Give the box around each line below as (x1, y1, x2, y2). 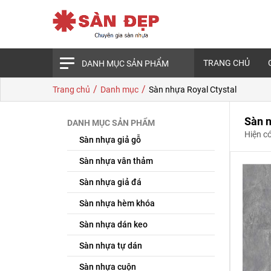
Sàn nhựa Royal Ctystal (149, 85, 237, 94)
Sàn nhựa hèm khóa (79, 198, 155, 208)
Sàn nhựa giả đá (79, 177, 142, 187)
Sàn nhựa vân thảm (79, 156, 153, 166)
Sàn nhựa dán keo (79, 220, 148, 229)
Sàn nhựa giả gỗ (79, 135, 141, 145)
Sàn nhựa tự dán (79, 241, 142, 250)
